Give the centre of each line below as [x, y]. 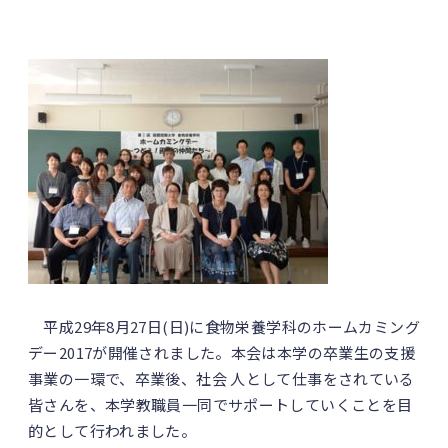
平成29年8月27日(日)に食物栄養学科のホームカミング [224, 326]
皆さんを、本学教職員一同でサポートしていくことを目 [220, 404]
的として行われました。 [112, 430]
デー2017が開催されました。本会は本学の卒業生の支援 [222, 352]
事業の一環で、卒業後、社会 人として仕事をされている [221, 378]
